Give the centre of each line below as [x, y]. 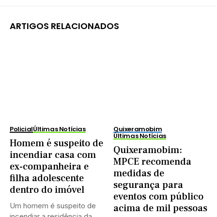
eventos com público [158, 196]
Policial [21, 129]
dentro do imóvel [47, 190]
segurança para [148, 185]
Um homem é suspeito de [53, 205]
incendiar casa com [53, 155]
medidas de [139, 173]
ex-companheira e [49, 166]
